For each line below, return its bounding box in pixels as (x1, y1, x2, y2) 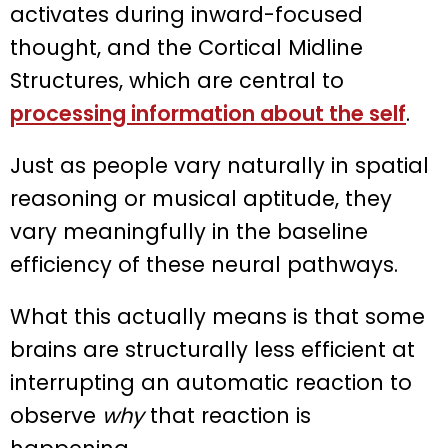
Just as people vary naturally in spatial (10, 151, 429, 181)
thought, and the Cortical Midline (10, 33, 363, 63)
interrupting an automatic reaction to (10, 368, 412, 398)
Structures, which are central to (10, 66, 344, 96)
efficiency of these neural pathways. (10, 250, 398, 280)
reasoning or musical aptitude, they (10, 184, 392, 214)
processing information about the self (10, 99, 406, 129)
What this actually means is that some (10, 302, 425, 332)
